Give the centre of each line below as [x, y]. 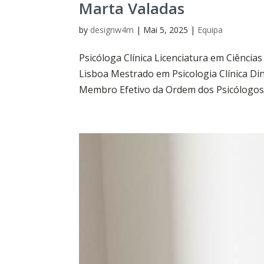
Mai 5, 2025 [166, 29]
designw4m [112, 29]
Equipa [210, 29]
